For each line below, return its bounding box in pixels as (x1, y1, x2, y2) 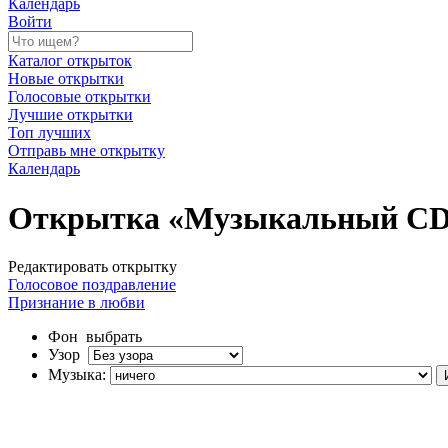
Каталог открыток (8, 52, 132, 70)
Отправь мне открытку (8, 142, 165, 160)
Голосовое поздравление (8, 276, 176, 294)
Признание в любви (8, 294, 145, 312)
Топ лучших (8, 124, 91, 142)
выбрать (86, 328, 142, 346)
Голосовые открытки (8, 88, 151, 106)
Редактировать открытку (8, 258, 177, 276)
